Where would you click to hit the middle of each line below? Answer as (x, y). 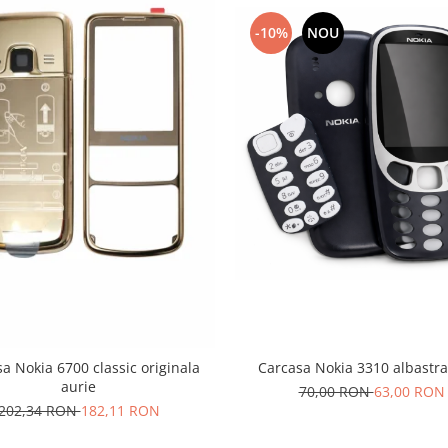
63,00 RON (409, 392)
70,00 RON (336, 392)
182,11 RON (120, 411)
